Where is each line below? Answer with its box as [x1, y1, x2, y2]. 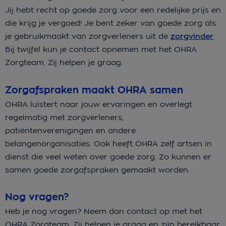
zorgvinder [171, 31, 213, 42]
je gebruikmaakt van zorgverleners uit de [5, 31, 171, 41]
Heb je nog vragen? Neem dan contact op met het [5, 206, 202, 216]
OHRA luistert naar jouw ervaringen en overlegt [5, 99, 192, 109]
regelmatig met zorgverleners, [5, 112, 124, 122]
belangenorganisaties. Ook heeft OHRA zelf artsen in [5, 138, 212, 148]
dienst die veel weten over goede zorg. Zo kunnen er [5, 151, 211, 161]
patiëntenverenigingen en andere [5, 125, 136, 135]
